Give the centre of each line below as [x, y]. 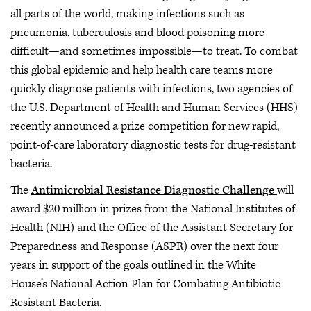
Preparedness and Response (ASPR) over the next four [144, 246]
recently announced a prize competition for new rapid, [145, 126]
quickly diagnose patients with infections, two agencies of [151, 89]
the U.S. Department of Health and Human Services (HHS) [154, 108]
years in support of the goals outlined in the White [133, 265]
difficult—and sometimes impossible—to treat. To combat [154, 51]
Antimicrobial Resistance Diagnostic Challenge [154, 190]
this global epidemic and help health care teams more [142, 70]
